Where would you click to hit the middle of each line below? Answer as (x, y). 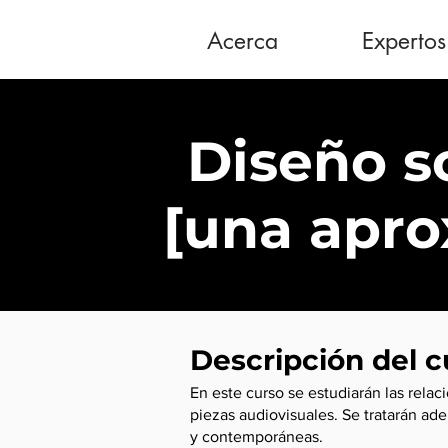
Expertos (404, 41)
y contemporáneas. (256, 436)
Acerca (242, 41)
